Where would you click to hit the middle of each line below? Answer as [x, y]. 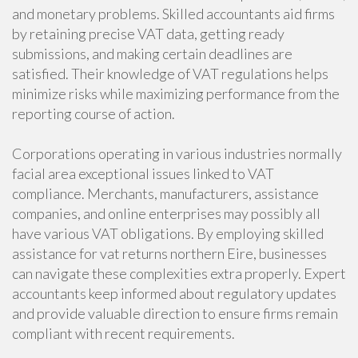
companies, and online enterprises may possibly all [166, 213]
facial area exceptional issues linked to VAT [143, 173]
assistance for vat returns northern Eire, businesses [169, 253]
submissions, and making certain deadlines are [152, 54]
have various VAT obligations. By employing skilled [168, 233]
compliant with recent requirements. [123, 333]
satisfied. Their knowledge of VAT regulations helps [170, 74]
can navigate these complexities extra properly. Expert [179, 273]
